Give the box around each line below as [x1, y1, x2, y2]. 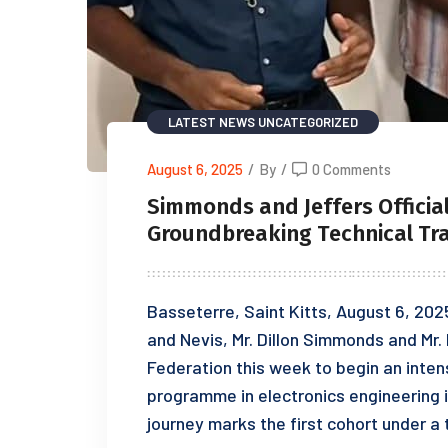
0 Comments [312, 160, 391, 178]
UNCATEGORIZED [258, 114, 358, 130]
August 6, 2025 [147, 160, 243, 178]
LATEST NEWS [168, 114, 255, 130]
